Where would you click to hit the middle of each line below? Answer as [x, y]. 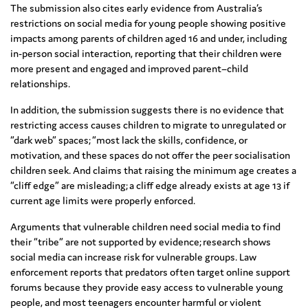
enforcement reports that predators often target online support [150, 272]
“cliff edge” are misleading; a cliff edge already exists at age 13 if [150, 186]
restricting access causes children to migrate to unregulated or [148, 125]
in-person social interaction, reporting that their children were [146, 54]
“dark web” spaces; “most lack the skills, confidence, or [129, 140]
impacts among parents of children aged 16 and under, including [149, 38]
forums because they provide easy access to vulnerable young [147, 287]
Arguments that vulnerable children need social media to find [145, 227]
